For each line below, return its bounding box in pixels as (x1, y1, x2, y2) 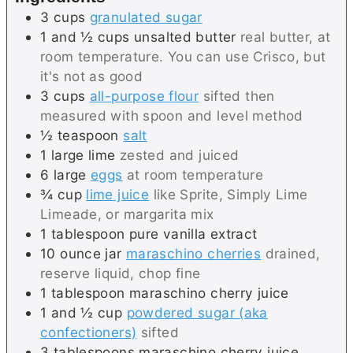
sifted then (203, 87, 275, 104)
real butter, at (240, 28, 331, 45)
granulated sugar (89, 8, 203, 25)
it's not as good (40, 67, 143, 84)
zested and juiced (119, 146, 240, 163)
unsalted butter (133, 28, 236, 45)
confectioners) (40, 323, 137, 340)
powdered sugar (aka (126, 303, 268, 321)
